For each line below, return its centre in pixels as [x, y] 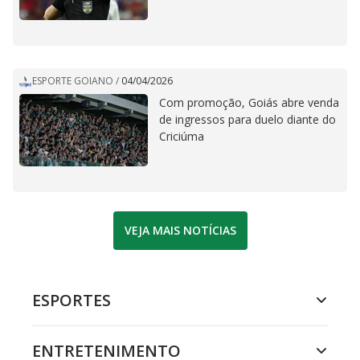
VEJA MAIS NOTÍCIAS [180, 231]
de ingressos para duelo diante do [247, 119]
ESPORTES [72, 300]
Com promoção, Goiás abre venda [249, 102]
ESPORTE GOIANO [73, 81]
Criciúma [182, 136]
